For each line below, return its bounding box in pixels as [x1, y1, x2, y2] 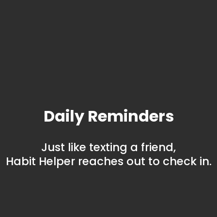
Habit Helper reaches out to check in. [5, 153, 212, 169]
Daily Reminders [43, 105, 174, 127]
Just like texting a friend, [41, 139, 176, 155]
